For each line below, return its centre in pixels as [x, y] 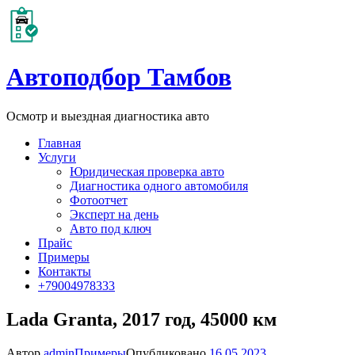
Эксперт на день [114, 214]
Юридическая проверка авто [147, 171]
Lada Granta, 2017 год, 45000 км [141, 319]
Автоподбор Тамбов [119, 77]
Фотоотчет [99, 200]
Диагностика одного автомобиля [159, 185]
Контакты [65, 271]
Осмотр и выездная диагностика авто [108, 116]
